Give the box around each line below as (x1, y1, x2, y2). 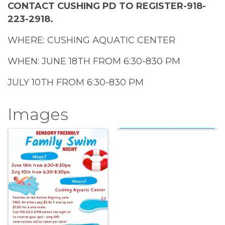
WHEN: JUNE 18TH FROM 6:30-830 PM (8, 56, 180, 67)
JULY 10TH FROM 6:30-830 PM (8, 77, 144, 88)
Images (8, 104, 68, 125)
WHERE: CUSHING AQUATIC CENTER (8, 35, 175, 46)
